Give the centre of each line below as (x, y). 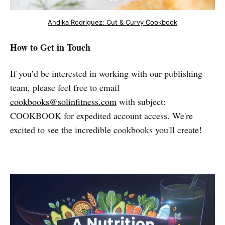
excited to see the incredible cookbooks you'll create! (106, 130)
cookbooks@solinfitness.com (63, 102)
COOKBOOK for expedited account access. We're (101, 116)
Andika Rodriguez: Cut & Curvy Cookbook (113, 22)
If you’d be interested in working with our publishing (106, 74)
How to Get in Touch (50, 47)
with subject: (141, 102)
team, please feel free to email (65, 88)
